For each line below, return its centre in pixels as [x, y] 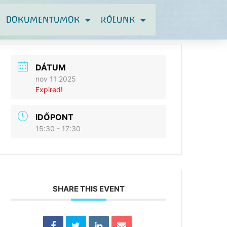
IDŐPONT [55, 117]
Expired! [49, 89]
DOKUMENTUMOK [43, 20]
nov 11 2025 [56, 79]
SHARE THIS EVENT [88, 189]
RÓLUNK [118, 20]
